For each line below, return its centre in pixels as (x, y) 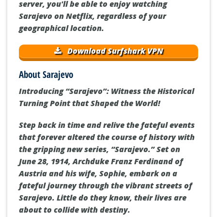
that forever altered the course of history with (107, 137)
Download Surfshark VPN (114, 51)
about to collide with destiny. (75, 210)
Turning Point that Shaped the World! (90, 103)
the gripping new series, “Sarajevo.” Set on (100, 149)
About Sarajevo (46, 74)
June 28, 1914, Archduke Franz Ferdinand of (101, 162)
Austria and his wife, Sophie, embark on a (98, 174)
